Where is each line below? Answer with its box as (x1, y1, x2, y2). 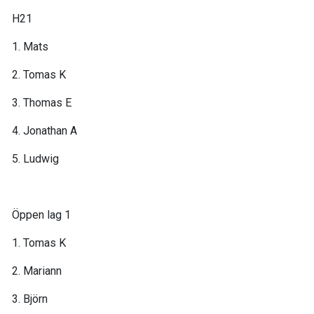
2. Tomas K (12, 68, 66, 81)
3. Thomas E (12, 96, 71, 109)
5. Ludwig (12, 152, 59, 165)
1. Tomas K (12, 236, 66, 250)
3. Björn (12, 292, 48, 306)
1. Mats (12, 40, 48, 53)
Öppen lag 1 (12, 208, 71, 221)
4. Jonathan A (12, 124, 77, 137)
